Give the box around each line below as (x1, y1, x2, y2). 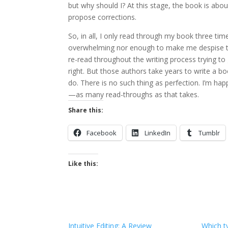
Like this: (68, 159, 99, 168)
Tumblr (198, 128, 220, 137)
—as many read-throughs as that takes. (68, 89, 199, 99)
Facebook (87, 128, 117, 137)
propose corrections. (68, 12, 137, 22)
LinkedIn (145, 128, 171, 137)
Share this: (68, 105, 104, 115)
